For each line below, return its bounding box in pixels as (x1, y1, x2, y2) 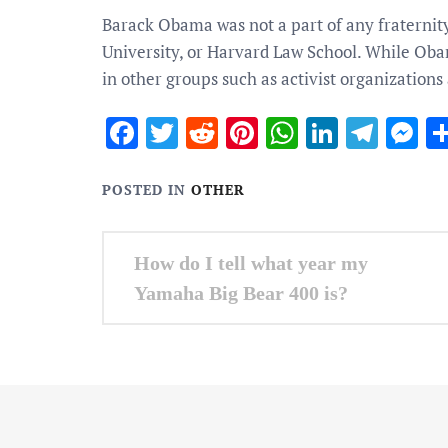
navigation (101, 273, 232, 306)
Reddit (218, 112, 311, 154)
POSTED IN (102, 180, 191, 199)
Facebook (138, 112, 271, 154)
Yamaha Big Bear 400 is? (134, 282, 348, 304)
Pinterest (258, 112, 388, 154)
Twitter (178, 112, 283, 154)
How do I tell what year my (134, 252, 368, 274)
